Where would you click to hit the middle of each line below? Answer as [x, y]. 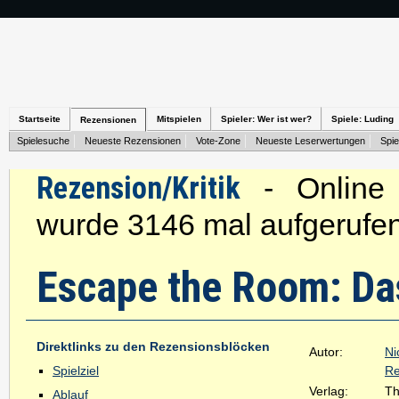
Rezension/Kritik [138, 188]
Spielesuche [43, 141]
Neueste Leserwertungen [310, 141]
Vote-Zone [218, 141]
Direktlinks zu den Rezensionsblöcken [153, 346]
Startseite [40, 119]
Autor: [326, 352]
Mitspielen [179, 119]
